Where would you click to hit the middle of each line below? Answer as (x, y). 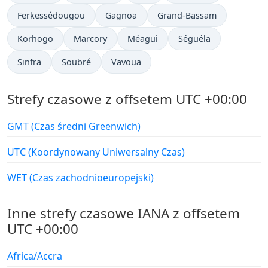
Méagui (143, 39)
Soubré (76, 62)
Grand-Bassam (187, 16)
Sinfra (29, 62)
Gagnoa (121, 16)
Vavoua (126, 62)
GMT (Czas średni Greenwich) (74, 127)
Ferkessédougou (51, 16)
